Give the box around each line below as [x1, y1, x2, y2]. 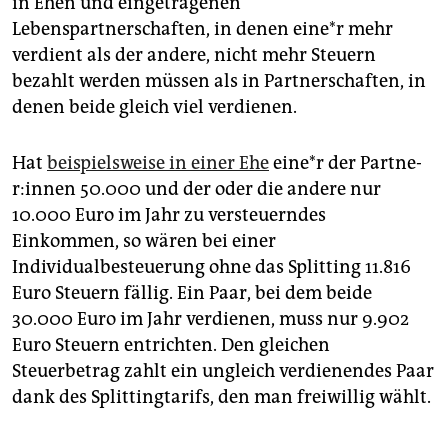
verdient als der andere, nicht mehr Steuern [12, 44, 376, 67]
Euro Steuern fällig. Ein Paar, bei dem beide [12, 282, 372, 305]
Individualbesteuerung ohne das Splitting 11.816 [12, 256, 411, 279]
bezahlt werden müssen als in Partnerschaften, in [12, 70, 426, 93]
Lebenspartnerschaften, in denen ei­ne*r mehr [12, 18, 393, 41]
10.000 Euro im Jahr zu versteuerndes [12, 204, 326, 227]
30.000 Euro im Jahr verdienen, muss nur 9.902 [12, 308, 409, 331]
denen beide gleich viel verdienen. [12, 96, 297, 119]
